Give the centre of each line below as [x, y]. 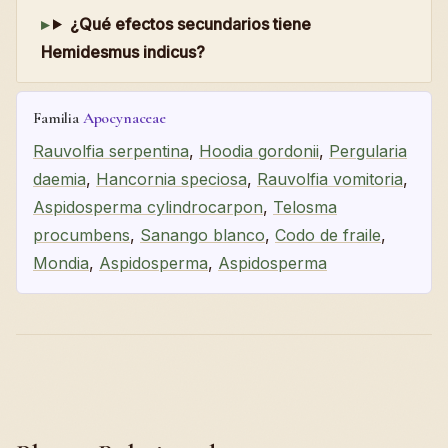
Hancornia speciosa [171, 179]
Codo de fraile [328, 235]
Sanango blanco [202, 235]
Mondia [61, 263]
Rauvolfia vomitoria [330, 179]
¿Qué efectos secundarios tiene [190, 23]
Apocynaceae [124, 117]
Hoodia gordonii [259, 151]
